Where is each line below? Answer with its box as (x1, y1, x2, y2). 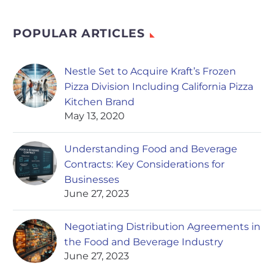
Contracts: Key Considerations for (64, 158, 224, 171)
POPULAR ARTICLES (13, 26, 146, 41)
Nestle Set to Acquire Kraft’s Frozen (64, 65, 236, 78)
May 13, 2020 (64, 110, 125, 122)
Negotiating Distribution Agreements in (64, 221, 261, 233)
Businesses (64, 174, 119, 186)
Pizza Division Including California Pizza (64, 81, 253, 93)
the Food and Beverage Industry (64, 236, 223, 248)
